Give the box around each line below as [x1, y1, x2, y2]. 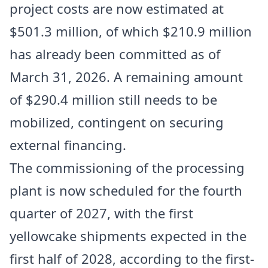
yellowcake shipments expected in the [10, 226, 246, 245]
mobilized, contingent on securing [10, 112, 224, 131]
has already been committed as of [10, 44, 221, 63]
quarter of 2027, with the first [10, 203, 193, 222]
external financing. [10, 135, 126, 154]
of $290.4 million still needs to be [10, 90, 217, 108]
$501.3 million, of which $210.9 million [10, 22, 252, 40]
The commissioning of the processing [10, 158, 245, 176]
